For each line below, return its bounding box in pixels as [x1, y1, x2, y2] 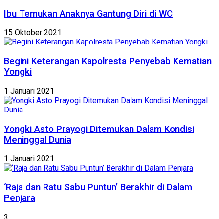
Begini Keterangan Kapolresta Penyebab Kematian [4, 56, 212, 67]
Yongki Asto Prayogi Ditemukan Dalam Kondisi [4, 123, 194, 134]
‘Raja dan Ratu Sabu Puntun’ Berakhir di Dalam [4, 182, 192, 193]
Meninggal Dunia [4, 134, 71, 145]
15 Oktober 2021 [4, 28, 62, 38]
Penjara [4, 193, 35, 203]
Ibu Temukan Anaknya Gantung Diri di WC [4, 8, 173, 19]
